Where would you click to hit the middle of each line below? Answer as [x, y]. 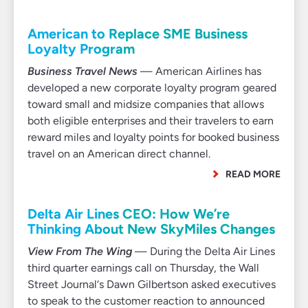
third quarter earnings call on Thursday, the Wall [143, 268]
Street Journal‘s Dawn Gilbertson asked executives [152, 284]
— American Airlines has [199, 71]
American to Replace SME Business [137, 34]
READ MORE [253, 174]
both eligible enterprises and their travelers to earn [151, 121]
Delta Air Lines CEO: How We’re [129, 214]
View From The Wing [80, 251]
